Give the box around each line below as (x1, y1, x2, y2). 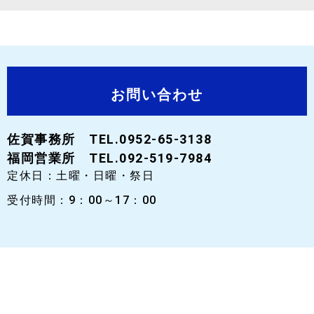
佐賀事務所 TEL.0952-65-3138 (7, 131, 212, 146)
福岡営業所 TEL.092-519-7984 (7, 150, 212, 165)
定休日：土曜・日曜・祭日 (7, 169, 154, 183)
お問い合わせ (111, 86, 203, 103)
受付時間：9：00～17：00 (7, 193, 157, 207)
